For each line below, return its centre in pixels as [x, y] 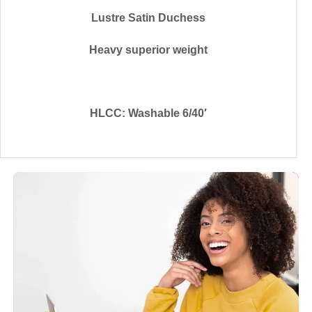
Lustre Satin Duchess [148, 17]
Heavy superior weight [148, 49]
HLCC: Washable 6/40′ [148, 114]
